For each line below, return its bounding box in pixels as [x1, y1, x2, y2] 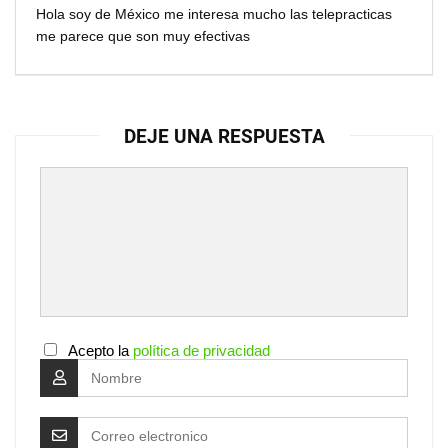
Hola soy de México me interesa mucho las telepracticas [36, 6, 392, 23]
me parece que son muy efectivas [36, 28, 250, 45]
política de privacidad [133, 342, 270, 360]
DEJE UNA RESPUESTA [123, 125, 325, 149]
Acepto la [60, 342, 133, 360]
